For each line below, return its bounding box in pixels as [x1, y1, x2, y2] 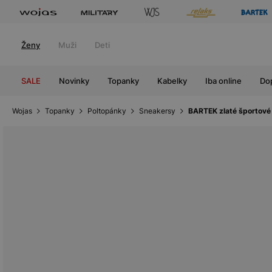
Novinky [59, 76, 89, 86]
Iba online [205, 76, 242, 86]
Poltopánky [87, 106, 126, 115]
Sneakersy [139, 106, 175, 115]
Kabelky [157, 76, 187, 86]
